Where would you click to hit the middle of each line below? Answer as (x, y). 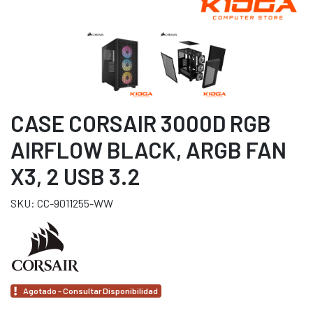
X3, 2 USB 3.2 (75, 176)
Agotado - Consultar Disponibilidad (90, 291)
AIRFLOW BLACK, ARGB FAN (148, 150)
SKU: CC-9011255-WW (62, 203)
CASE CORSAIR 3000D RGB (141, 123)
